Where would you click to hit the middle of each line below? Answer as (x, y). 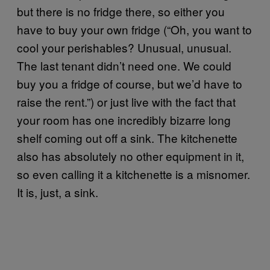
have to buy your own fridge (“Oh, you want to (134, 29)
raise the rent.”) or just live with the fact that (126, 101)
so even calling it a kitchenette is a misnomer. (133, 174)
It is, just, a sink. (58, 192)
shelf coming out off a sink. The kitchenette (127, 137)
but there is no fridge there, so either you (121, 11)
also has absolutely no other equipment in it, (130, 155)
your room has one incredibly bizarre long (124, 119)
